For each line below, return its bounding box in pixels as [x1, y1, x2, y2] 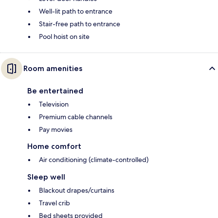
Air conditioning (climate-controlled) [39, 155, 148, 164]
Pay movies [39, 125, 73, 134]
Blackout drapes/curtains [39, 186, 114, 195]
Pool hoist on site [39, 32, 90, 41]
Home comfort [27, 142, 81, 151]
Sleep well [27, 172, 65, 182]
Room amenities [23, 64, 82, 73]
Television [39, 100, 69, 109]
